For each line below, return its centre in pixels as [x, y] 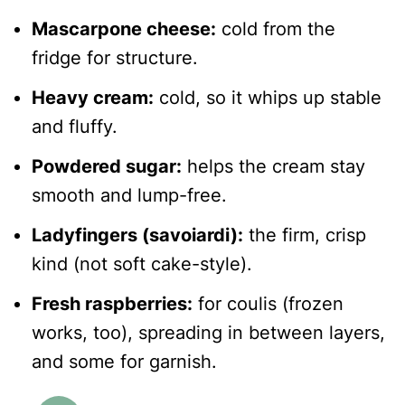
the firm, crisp [304, 235]
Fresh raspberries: [112, 303]
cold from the [275, 28]
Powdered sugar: [106, 166]
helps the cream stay [273, 166]
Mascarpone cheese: [123, 28]
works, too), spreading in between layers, [208, 332]
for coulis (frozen [268, 303]
